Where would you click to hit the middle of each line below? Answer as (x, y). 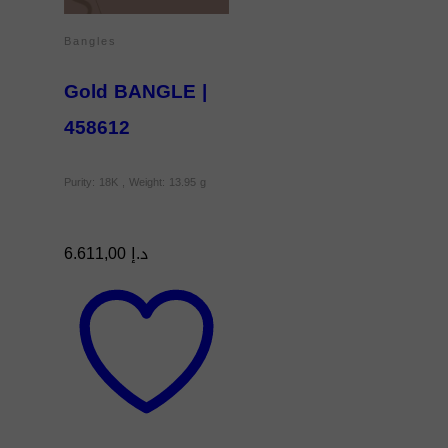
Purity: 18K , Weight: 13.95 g (135, 182)
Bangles (90, 42)
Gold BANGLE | (135, 91)
